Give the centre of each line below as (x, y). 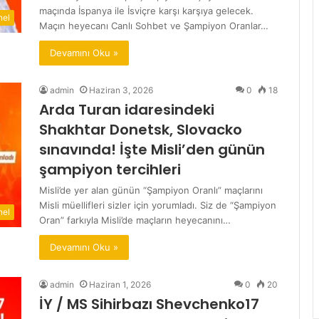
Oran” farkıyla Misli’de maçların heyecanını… (135, 220)
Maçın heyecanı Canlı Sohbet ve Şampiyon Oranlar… (154, 26)
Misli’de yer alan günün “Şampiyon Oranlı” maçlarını (151, 190)
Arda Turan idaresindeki (127, 110)
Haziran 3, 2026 (121, 90)
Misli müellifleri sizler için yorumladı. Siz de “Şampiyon (158, 205)
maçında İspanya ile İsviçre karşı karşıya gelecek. (146, 11)
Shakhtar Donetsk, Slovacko (141, 130)
